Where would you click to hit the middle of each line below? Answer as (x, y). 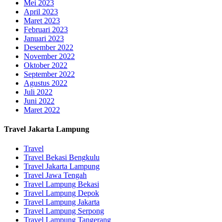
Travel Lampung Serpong (64, 211)
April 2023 (41, 11)
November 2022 (49, 56)
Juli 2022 (38, 92)
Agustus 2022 (46, 83)
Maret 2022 (42, 110)
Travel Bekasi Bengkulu (62, 158)
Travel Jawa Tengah (55, 175)
